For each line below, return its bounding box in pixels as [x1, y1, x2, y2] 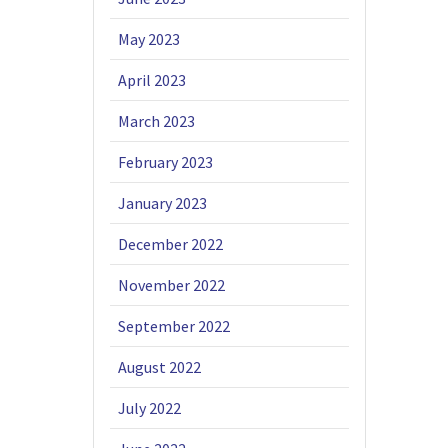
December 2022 [118, 234, 224, 255]
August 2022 [118, 357, 202, 378]
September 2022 [118, 316, 231, 337]
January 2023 [118, 193, 208, 214]
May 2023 [118, 29, 181, 50]
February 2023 [118, 152, 214, 173]
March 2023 [118, 111, 196, 132]
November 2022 [118, 275, 226, 296]
